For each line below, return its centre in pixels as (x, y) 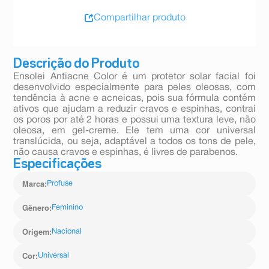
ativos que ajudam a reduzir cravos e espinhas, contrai (134, 110)
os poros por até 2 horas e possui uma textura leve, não (134, 120)
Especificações (58, 165)
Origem (36, 232)
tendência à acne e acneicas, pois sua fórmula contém (134, 99)
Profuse (60, 184)
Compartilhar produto (139, 18)
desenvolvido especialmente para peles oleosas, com (134, 88)
